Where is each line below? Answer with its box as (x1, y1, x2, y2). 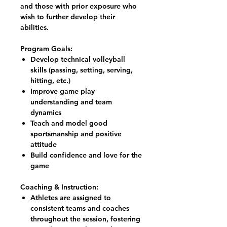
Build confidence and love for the (30, 150, 142, 160)
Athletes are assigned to (30, 193, 111, 202)
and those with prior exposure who (20, 2, 137, 11)
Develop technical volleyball (30, 55, 125, 64)
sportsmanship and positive (30, 129, 122, 138)
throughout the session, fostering (30, 214, 140, 223)
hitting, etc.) (30, 76, 70, 85)
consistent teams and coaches (30, 204, 129, 213)
